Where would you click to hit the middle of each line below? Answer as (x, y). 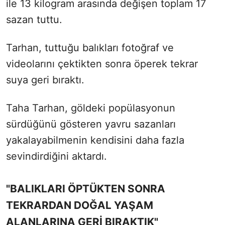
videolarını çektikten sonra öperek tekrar (102, 64)
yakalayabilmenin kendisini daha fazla (95, 140)
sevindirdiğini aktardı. (58, 156)
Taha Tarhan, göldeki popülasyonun (91, 108)
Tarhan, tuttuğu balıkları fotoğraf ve (90, 47)
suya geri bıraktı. (45, 80)
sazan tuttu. (34, 19)
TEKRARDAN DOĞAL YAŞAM (80, 205)
